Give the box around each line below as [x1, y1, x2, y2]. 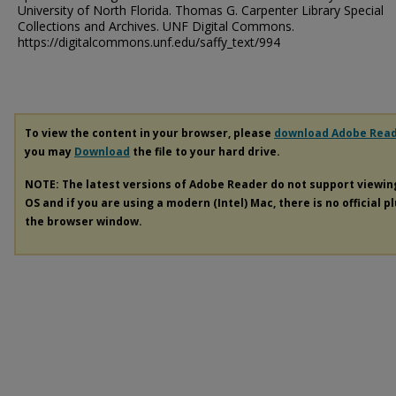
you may [25, 144, 74, 159]
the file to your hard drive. [130, 144, 280, 159]
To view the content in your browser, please [25, 126, 274, 141]
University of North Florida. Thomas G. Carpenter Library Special [18, 2, 384, 19]
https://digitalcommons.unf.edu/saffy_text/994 [18, 34, 280, 50]
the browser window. [25, 213, 142, 229]
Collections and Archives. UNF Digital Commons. [18, 18, 294, 34]
